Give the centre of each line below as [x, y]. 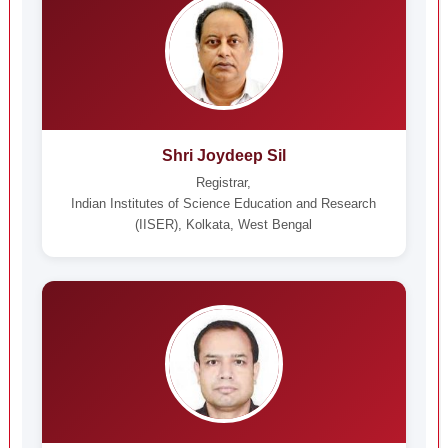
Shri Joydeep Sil [223, 155]
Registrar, [224, 182]
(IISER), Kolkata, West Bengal [224, 224]
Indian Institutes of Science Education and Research [224, 203]
